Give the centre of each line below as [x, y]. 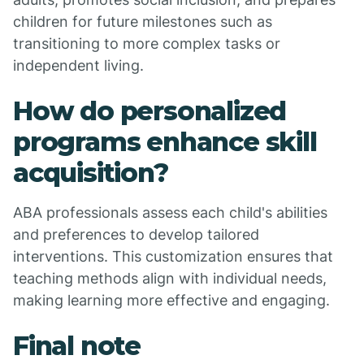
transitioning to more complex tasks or [147, 43]
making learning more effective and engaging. [171, 300]
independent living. [78, 65]
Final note [77, 346]
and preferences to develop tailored [136, 234]
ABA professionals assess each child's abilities [170, 212]
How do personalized [150, 111]
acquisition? [91, 173]
